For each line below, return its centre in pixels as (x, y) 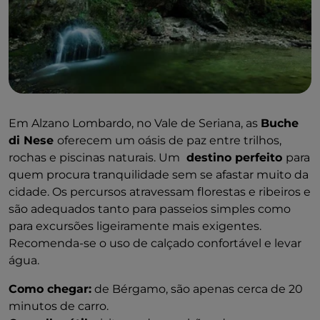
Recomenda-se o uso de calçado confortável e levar (155, 243)
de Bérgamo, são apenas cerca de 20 (197, 289)
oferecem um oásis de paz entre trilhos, (169, 140)
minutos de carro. (59, 306)
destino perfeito (234, 157)
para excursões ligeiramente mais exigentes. (135, 226)
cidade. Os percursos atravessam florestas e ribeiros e (160, 191)
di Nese (33, 140)
